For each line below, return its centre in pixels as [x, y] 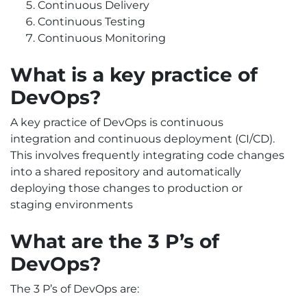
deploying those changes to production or [126, 188]
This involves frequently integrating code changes [147, 156]
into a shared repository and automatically [126, 172]
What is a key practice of [134, 75]
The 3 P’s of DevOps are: [75, 289]
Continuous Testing [91, 22]
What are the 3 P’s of [115, 242]
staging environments [72, 205]
